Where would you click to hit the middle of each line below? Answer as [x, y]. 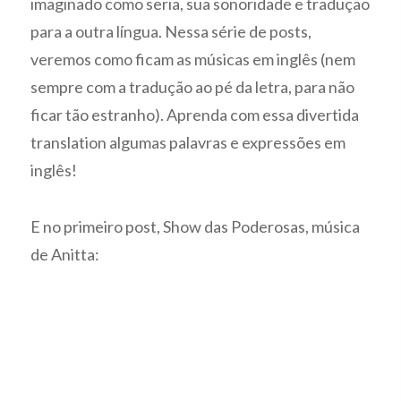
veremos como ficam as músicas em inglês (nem [193, 60]
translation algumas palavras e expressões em [188, 143]
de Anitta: [65, 254]
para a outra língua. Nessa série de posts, [171, 32]
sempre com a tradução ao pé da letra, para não [193, 87]
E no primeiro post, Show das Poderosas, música [196, 226]
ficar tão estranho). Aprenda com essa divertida [195, 115]
